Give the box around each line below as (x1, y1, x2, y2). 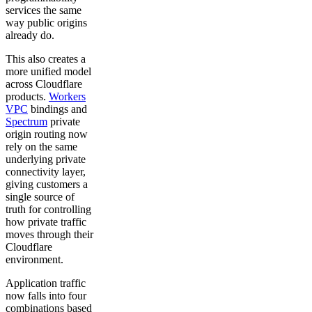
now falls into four (6, 290, 86, 302)
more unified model (6, 65, 91, 78)
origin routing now (6, 128, 88, 141)
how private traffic (6, 216, 86, 228)
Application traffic (6, 277, 86, 290)
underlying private (6, 153, 86, 166)
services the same (6, 4, 81, 17)
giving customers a (6, 178, 88, 191)
